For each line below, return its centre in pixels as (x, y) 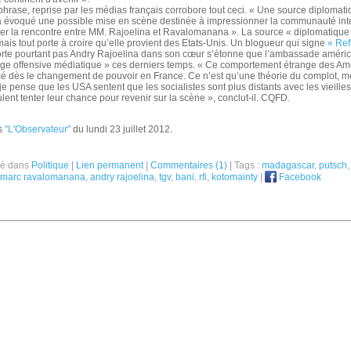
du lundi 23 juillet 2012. (121, 129)
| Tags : (244, 165)
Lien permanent (110, 165)
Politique (50, 165)
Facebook (299, 177)
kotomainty (235, 177)
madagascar (288, 165)
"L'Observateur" (38, 129)
